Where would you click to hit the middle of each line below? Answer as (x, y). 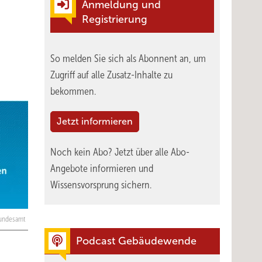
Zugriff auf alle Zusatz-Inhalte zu (111, 75)
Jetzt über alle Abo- (152, 152)
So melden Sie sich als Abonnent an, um (128, 58)
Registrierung (115, 19)
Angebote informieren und (102, 168)
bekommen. (73, 91)
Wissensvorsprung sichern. (101, 185)
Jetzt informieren (95, 121)
